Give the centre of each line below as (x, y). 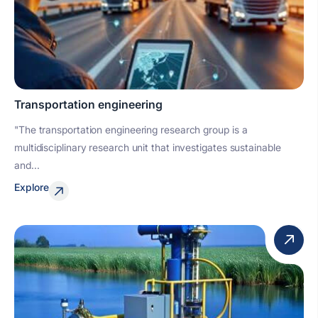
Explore (32, 187)
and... (27, 165)
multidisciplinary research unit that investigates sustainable (148, 147)
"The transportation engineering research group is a (131, 130)
